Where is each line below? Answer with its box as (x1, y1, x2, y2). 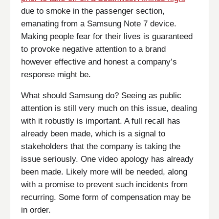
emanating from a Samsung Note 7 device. (21, 19, 176, 28)
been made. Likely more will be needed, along (21, 167, 187, 176)
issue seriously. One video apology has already (21, 154, 194, 164)
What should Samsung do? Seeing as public (21, 91, 181, 100)
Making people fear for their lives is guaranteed (21, 32, 193, 41)
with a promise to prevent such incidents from (21, 180, 188, 189)
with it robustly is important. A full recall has (21, 116, 180, 126)
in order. (21, 205, 51, 215)
